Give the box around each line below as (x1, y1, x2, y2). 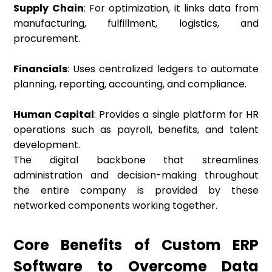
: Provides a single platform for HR (94, 107, 259, 122)
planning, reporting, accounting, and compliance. (13, 77, 247, 92)
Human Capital (13, 107, 95, 122)
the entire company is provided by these (13, 183, 259, 198)
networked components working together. (13, 199, 218, 213)
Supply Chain (13, 1, 84, 16)
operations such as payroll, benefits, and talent (13, 123, 259, 137)
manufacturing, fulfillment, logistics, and (13, 16, 259, 31)
